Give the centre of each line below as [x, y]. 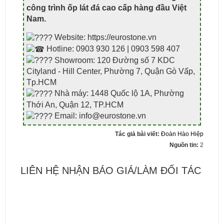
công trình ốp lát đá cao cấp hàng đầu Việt [106, 8]
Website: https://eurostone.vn [104, 37]
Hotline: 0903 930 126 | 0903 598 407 [112, 48]
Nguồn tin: [185, 145]
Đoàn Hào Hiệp [182, 134]
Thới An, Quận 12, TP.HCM [75, 105]
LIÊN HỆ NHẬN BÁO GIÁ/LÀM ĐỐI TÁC [111, 170]
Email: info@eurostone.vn [99, 116]
